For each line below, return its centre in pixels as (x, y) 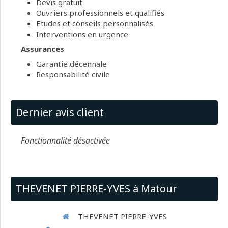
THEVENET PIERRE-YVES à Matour (96, 189)
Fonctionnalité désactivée (65, 141)
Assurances (42, 49)
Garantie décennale (72, 64)
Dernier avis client (60, 112)
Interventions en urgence (82, 34)
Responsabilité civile (73, 75)
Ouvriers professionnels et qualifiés (100, 13)
